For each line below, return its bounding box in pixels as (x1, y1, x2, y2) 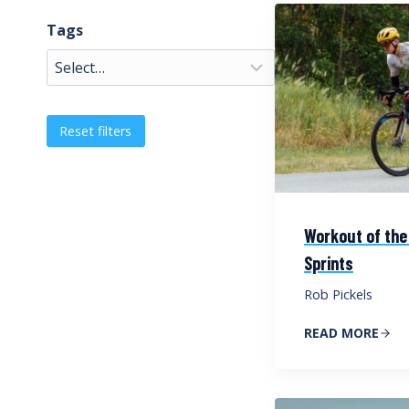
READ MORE (304, 323, 379, 341)
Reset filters (59, 122, 132, 140)
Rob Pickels (304, 285, 372, 303)
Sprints (304, 251, 353, 274)
